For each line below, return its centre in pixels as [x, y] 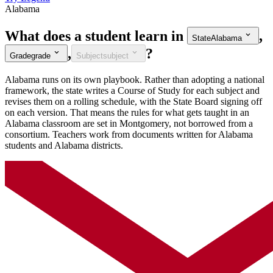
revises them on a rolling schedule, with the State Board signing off [133, 101]
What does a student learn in [94, 36]
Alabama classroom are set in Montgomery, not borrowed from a [129, 123]
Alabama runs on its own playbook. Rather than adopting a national [135, 79]
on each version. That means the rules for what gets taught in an [127, 112]
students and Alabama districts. [64, 145]
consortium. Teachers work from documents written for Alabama [129, 134]
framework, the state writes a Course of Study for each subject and [132, 90]
